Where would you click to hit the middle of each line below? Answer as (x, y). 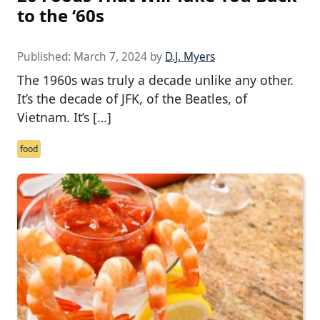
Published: (45, 57)
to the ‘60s (61, 16)
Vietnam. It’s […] (64, 117)
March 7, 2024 (110, 57)
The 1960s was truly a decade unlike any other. (155, 80)
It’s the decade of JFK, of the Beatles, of (132, 99)
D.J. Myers (190, 57)
